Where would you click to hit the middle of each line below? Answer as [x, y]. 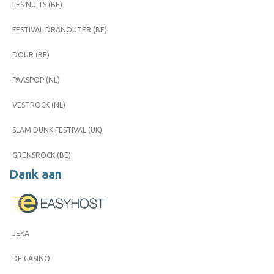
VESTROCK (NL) [39, 105]
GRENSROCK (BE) [42, 155]
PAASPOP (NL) [36, 80]
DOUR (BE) [31, 54]
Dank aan [35, 174]
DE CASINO [31, 258]
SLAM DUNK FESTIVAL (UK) [57, 130]
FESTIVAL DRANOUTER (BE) [60, 29]
